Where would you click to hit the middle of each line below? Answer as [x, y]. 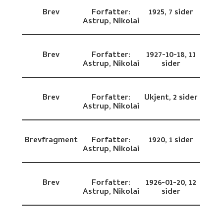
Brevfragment [51, 141]
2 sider [185, 98]
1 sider [181, 141]
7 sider [181, 13]
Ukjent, [158, 98]
